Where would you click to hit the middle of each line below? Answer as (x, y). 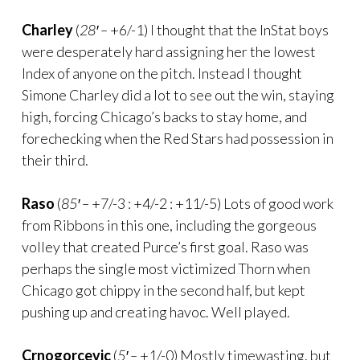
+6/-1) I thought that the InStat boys (218, 29)
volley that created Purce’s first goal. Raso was (165, 246)
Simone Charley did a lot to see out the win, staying (178, 94)
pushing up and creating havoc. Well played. (156, 311)
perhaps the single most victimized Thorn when (166, 268)
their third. (55, 160)
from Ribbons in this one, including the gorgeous (169, 225)
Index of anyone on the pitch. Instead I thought (162, 73)
